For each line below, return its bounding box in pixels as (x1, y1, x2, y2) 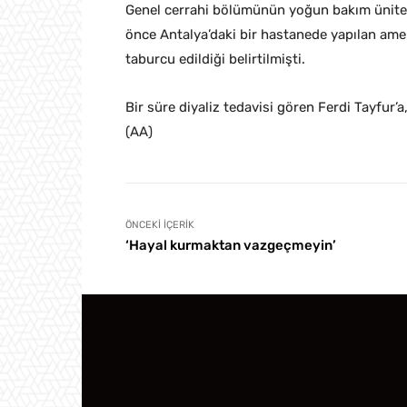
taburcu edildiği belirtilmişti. (125, 51, 305, 68)
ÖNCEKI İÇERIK (125, 219, 194, 232)
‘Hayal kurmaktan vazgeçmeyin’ (125, 237, 336, 254)
